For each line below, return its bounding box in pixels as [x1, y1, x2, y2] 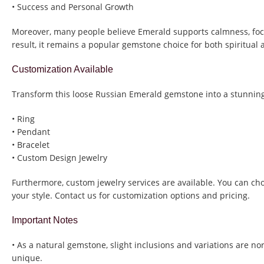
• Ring [12, 113, 35, 125]
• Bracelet [12, 139, 49, 151]
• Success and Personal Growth [12, 1, 134, 13]
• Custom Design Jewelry [12, 152, 107, 164]
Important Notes [12, 215, 78, 226]
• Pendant [12, 126, 50, 138]
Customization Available [12, 64, 113, 75]
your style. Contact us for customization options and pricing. [12, 190, 250, 202]
